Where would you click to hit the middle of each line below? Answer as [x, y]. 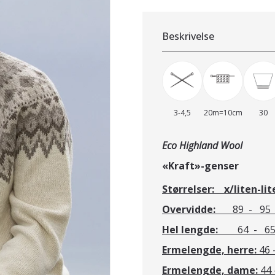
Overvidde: [197, 209]
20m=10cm [223, 112]
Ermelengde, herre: [211, 250]
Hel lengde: [200, 229]
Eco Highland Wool [202, 145]
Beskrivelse [188, 36]
